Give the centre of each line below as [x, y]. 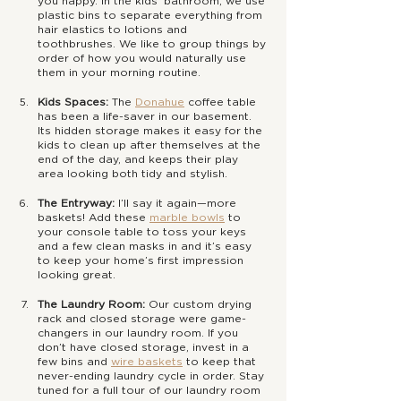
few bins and [74, 362]
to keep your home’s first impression [142, 260]
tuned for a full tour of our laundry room [151, 390]
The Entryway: [76, 203]
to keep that [221, 362]
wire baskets [147, 362]
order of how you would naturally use [144, 58]
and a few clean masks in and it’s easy [146, 246]
